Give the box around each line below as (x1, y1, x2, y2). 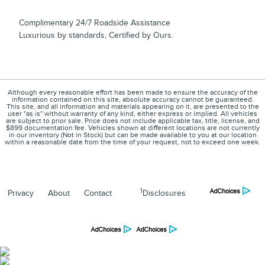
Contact (84, 188, 112, 198)
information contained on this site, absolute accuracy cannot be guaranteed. (11, 95, 254, 104)
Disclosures (143, 188, 186, 198)
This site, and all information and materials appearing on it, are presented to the (6, 102, 259, 111)
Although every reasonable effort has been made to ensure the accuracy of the (7, 88, 258, 97)
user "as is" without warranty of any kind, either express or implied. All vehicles (8, 109, 257, 118)
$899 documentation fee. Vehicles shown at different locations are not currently (5, 123, 260, 132)
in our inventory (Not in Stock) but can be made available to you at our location (8, 130, 257, 140)
